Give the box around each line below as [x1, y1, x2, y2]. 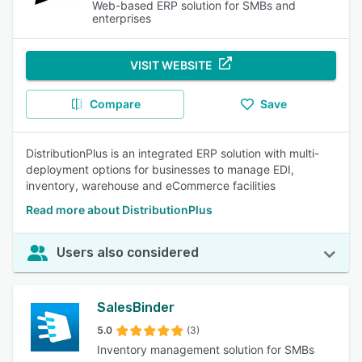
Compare [89, 97, 141, 111]
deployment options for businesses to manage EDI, [26, 162, 294, 176]
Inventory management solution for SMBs [97, 343, 314, 356]
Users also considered [57, 245, 199, 260]
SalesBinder [97, 300, 175, 315]
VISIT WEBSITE [130, 58, 213, 72]
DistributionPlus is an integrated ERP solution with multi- [26, 146, 319, 160]
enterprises [92, 11, 152, 25]
